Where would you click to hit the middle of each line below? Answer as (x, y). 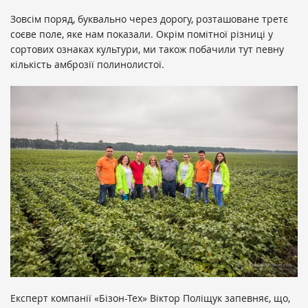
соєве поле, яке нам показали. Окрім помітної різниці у (142, 34)
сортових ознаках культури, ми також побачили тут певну (147, 49)
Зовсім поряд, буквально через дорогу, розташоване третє (149, 19)
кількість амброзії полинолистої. (87, 64)
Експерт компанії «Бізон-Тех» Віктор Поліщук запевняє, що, (150, 298)
